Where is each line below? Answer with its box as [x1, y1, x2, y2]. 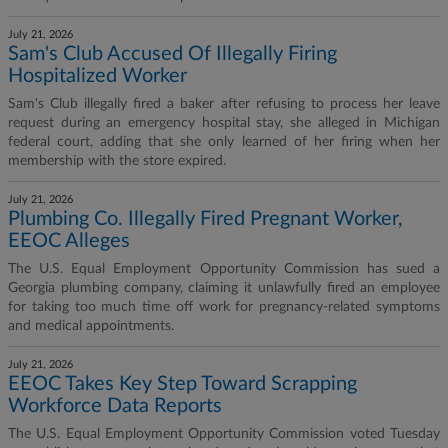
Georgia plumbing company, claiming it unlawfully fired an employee [8, 281, 440, 295]
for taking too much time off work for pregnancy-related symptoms [8, 300, 440, 314]
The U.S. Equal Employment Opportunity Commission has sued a [8, 262, 440, 276]
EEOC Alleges [8, 231, 130, 251]
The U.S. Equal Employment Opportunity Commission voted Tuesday [8, 427, 440, 441]
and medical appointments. [8, 319, 174, 333]
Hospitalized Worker [8, 66, 187, 86]
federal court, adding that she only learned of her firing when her [8, 135, 440, 149]
